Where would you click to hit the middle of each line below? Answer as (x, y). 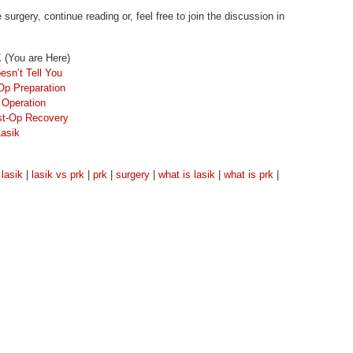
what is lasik (187, 175)
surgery (133, 175)
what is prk (249, 175)
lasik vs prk (58, 175)
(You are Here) (36, 58)
